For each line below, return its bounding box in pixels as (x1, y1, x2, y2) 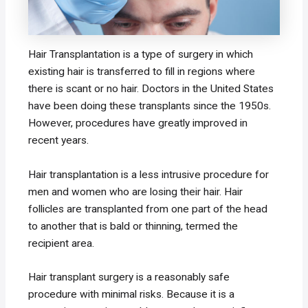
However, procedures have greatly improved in (28, 116, 248, 129)
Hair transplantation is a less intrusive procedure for (28, 168, 269, 181)
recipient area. (28, 236, 95, 250)
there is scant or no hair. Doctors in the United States (28, 82, 274, 95)
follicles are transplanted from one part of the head (28, 202, 268, 215)
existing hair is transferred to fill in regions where (28, 65, 256, 78)
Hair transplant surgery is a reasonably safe (28, 271, 230, 284)
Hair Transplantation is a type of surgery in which (28, 47, 254, 60)
